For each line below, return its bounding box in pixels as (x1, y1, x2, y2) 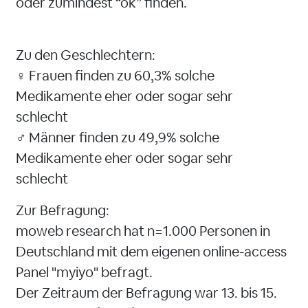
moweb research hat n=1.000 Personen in (16, 222, 270, 240)
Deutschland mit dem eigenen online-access (16, 243, 287, 261)
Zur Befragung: (16, 201, 109, 219)
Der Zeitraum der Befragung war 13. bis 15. (16, 284, 277, 302)
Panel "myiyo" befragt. (16, 263, 153, 281)
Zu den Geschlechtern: (16, 46, 155, 64)
